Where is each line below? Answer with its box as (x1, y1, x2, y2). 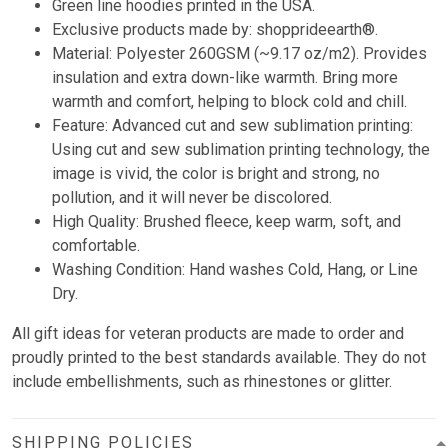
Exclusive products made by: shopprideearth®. (52, 20, 378, 40)
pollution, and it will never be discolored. (52, 188, 336, 208)
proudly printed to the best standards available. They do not (12, 348, 426, 368)
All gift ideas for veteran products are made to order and (12, 324, 404, 344)
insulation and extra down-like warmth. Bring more (52, 68, 398, 88)
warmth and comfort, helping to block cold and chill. (52, 92, 407, 112)
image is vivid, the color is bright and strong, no (52, 164, 380, 184)
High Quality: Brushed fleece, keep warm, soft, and (52, 212, 401, 232)
